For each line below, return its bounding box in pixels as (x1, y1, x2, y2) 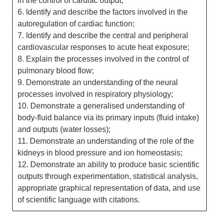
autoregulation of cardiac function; (18, 20, 134, 28)
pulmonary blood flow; (18, 66, 94, 75)
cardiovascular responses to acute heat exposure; (18, 43, 189, 51)
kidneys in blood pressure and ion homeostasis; (18, 149, 182, 157)
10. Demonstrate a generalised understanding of (18, 102, 184, 110)
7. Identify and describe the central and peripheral (18, 31, 188, 40)
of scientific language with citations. (18, 196, 140, 204)
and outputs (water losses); (18, 125, 110, 133)
